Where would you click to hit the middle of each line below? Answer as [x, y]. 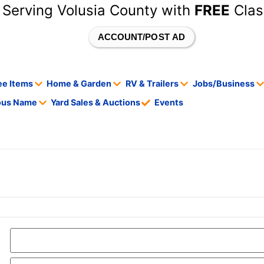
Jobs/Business [223, 84]
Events [169, 103]
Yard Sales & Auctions [96, 103]
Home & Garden [79, 84]
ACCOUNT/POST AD [141, 37]
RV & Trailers [152, 84]
